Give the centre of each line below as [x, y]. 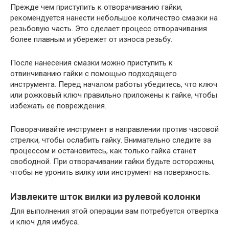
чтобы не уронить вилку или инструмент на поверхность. [110, 173]
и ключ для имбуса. [45, 222]
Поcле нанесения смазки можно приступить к [91, 63]
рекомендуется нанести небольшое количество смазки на [114, 18]
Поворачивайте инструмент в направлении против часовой [114, 130]
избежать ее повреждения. [58, 106]
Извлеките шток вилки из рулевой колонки [105, 197]
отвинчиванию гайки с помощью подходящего [94, 74]
